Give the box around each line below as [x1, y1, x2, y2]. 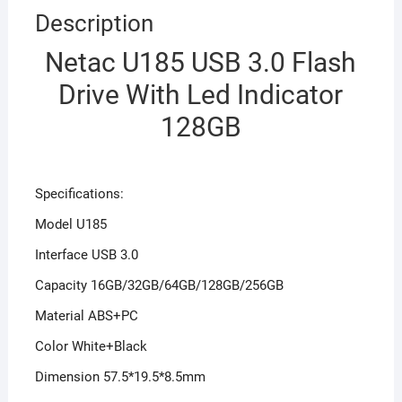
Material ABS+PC [34, 307, 138, 324]
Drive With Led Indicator [58, 78, 344, 110]
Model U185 [34, 215, 107, 232]
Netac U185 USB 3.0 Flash [45, 46, 357, 78]
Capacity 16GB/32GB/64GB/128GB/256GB [34, 276, 284, 293]
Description [34, 9, 153, 37]
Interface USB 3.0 [34, 246, 138, 263]
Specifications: [34, 185, 124, 202]
